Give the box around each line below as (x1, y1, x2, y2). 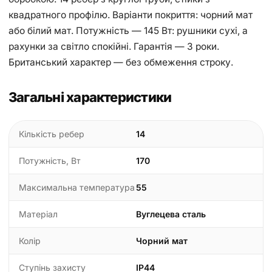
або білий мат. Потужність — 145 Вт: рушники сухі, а (8, 25, 248, 37)
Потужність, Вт (19, 155, 81, 166)
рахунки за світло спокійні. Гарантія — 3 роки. (8, 41, 219, 53)
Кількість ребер (19, 129, 84, 140)
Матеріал (19, 209, 58, 220)
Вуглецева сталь (136, 209, 206, 220)
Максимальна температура (19, 182, 135, 193)
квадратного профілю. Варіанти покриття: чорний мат (8, 9, 253, 21)
